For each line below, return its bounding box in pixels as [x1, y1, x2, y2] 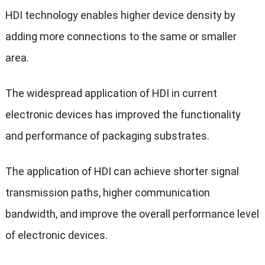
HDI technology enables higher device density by [5, 8, 235, 21]
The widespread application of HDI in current [5, 86, 217, 99]
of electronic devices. [5, 228, 108, 241]
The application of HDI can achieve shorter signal [5, 164, 239, 177]
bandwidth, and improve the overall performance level [5, 207, 259, 220]
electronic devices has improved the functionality [5, 108, 241, 121]
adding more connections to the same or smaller [5, 30, 237, 43]
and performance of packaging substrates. [5, 129, 209, 142]
